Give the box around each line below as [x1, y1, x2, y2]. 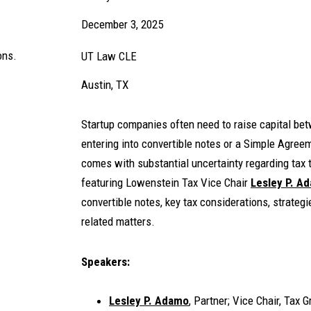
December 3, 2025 [81, 17, 163, 31]
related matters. [81, 215, 155, 228]
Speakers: [81, 255, 130, 269]
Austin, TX [81, 78, 128, 92]
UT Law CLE [81, 49, 137, 63]
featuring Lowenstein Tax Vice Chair [81, 176, 251, 190]
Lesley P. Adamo [109, 294, 189, 308]
